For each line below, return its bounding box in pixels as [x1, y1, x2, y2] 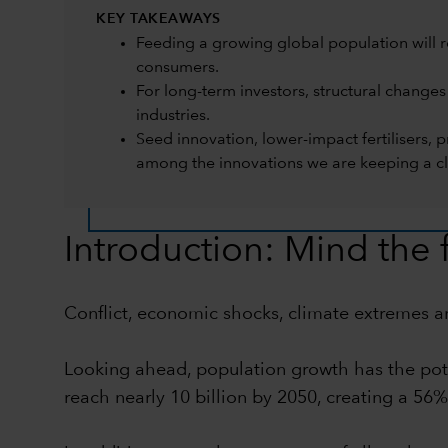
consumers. [136, 59, 219, 76]
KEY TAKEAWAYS [96, 11, 221, 26]
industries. [136, 107, 210, 124]
